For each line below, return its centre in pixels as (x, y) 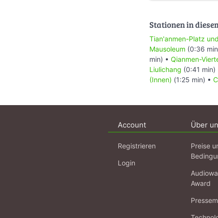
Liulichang (165, 70)
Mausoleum (167, 49)
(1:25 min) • (192, 80)
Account (132, 125)
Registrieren (137, 146)
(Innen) (161, 80)
